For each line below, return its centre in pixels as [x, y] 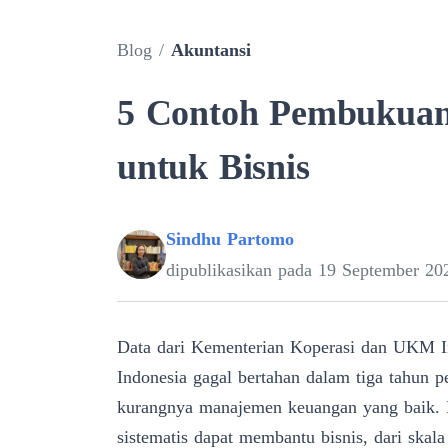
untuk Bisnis [213, 166]
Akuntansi [211, 49]
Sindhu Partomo [230, 238]
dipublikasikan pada [242, 269]
